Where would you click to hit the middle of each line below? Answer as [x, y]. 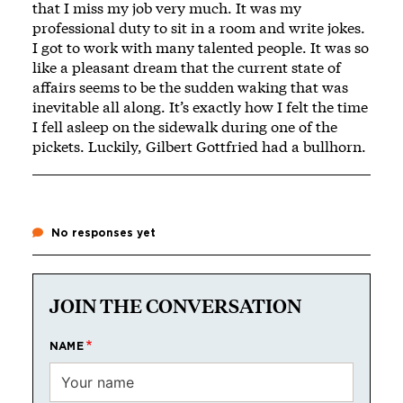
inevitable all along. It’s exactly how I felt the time [200, 107]
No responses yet [102, 233]
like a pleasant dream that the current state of [187, 67]
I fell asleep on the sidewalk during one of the [185, 126]
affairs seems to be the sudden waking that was [190, 87]
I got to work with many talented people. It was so [201, 47]
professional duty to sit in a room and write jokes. [199, 27]
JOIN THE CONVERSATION [175, 306]
